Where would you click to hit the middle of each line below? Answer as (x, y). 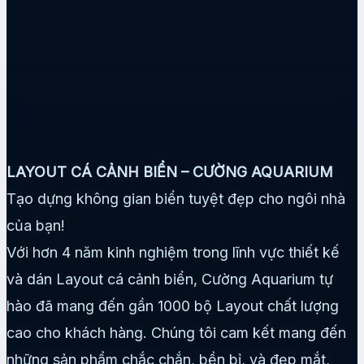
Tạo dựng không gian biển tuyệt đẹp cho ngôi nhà (176, 198)
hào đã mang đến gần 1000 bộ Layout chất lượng (173, 305)
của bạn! (36, 225)
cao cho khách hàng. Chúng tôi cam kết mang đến (176, 332)
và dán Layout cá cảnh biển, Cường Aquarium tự (170, 279)
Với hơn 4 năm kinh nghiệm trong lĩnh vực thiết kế (173, 252)
